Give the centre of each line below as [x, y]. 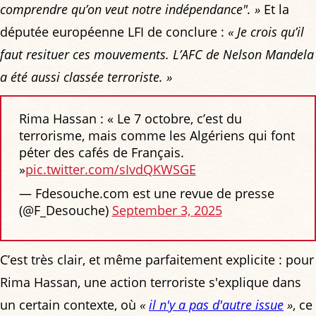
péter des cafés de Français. [101, 153]
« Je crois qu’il [266, 31]
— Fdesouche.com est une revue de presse [146, 194]
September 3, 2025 [167, 211]
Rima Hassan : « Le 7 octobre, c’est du [130, 119]
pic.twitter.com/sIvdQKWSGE [110, 170]
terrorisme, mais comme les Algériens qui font [157, 136]
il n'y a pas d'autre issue [216, 304]
